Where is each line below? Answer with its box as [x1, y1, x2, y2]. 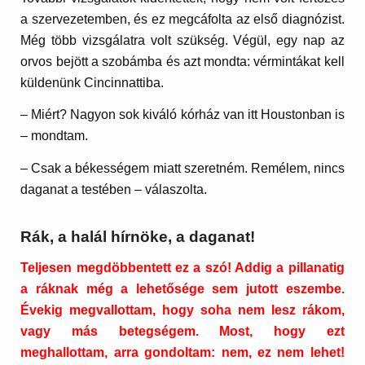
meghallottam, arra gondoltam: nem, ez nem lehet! [20, 345, 345, 360]
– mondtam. [20, 129, 89, 143]
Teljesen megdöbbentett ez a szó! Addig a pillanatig [20, 261, 345, 275]
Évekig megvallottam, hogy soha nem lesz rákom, [20, 303, 345, 318]
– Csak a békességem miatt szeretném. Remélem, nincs [20, 161, 345, 175]
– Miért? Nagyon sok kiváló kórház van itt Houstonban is [20, 108, 345, 122]
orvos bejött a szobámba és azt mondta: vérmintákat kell [20, 54, 345, 68]
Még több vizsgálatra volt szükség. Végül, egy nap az [20, 33, 345, 47]
